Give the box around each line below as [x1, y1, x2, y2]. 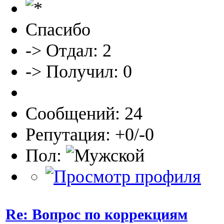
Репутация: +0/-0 [25, 124, 154, 144]
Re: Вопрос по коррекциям [5, 205, 187, 222]
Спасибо [25, 19, 90, 39]
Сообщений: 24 [25, 103, 142, 123]
